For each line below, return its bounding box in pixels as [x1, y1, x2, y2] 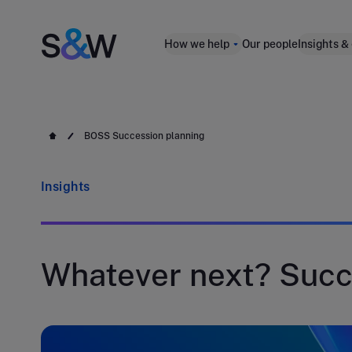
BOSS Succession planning [84, 130, 204, 141]
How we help [164, 38, 229, 50]
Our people [242, 38, 298, 50]
